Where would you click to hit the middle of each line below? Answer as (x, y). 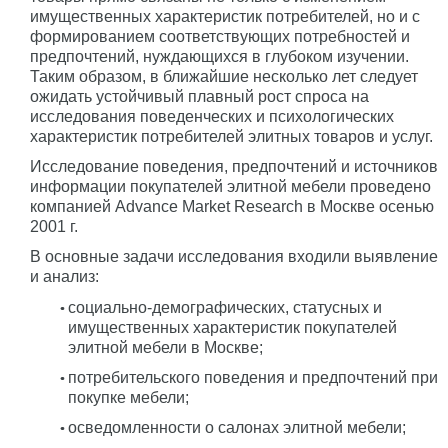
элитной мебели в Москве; (165, 347)
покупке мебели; (128, 397)
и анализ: (64, 276)
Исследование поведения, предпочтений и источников (234, 166)
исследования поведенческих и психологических (212, 116)
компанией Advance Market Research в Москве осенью (232, 206)
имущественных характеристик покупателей (232, 327)
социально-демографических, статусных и (225, 307)
